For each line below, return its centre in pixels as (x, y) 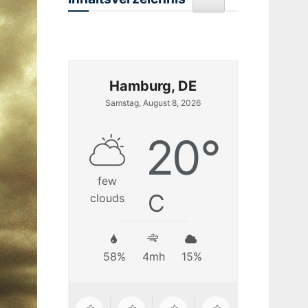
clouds (107, 198)
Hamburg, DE (153, 86)
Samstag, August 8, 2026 (153, 102)
